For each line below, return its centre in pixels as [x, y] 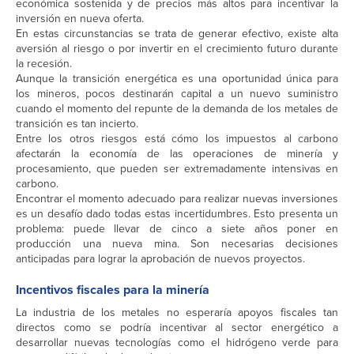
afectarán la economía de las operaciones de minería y [177, 154]
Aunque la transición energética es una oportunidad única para [177, 79]
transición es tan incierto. [77, 124]
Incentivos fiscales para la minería [113, 290]
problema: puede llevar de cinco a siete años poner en [177, 229]
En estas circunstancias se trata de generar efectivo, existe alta [177, 34]
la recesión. [44, 64]
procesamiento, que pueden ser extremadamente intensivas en [177, 169]
